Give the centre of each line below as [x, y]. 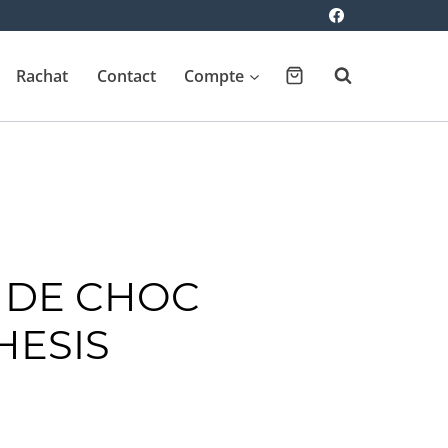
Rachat [41, 75]
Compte [214, 75]
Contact [126, 75]
